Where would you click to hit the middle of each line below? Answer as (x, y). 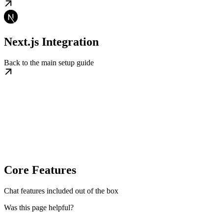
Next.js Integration (51, 41)
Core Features (40, 170)
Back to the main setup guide (49, 62)
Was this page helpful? (39, 207)
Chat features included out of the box (61, 191)
